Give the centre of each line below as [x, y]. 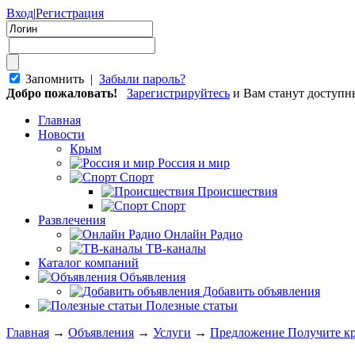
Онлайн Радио [202, 234]
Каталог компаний [88, 263]
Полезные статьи [190, 305]
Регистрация [70, 13]
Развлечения [72, 220]
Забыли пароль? [142, 79]
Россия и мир [192, 163]
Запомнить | [61, 79]
